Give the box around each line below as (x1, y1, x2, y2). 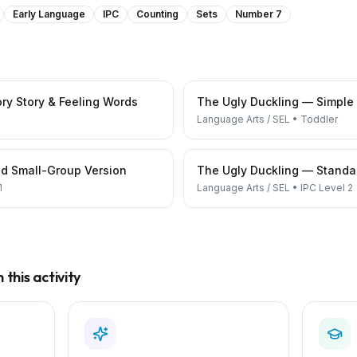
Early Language (13, 8, 85, 20)
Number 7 (235, 8, 282, 20)
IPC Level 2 (300, 182, 353, 194)
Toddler (300, 113, 338, 125)
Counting (136, 8, 178, 20)
